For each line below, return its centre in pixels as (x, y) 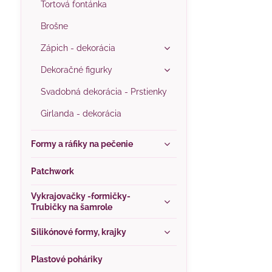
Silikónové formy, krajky (78, 232)
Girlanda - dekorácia (81, 114)
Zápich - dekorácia (78, 48)
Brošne (54, 26)
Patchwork (52, 171)
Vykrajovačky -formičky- (80, 196)
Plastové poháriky (66, 259)
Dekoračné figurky (76, 70)
